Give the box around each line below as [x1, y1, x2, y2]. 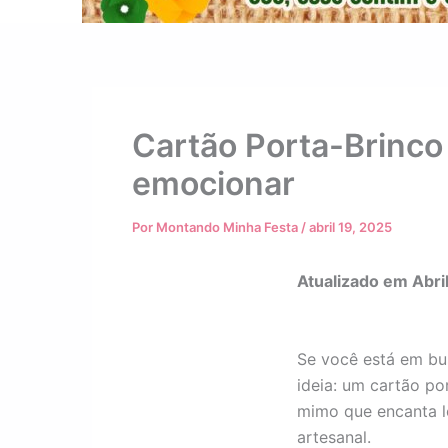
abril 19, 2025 [309, 219, 392, 235]
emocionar [132, 164, 295, 203]
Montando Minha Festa [156, 219, 301, 235]
